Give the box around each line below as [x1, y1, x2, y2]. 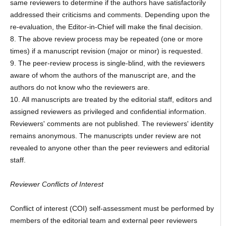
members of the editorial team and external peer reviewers [10, 216, 197, 225]
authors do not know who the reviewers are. [10, 83, 150, 92]
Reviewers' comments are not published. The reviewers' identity [10, 120, 213, 128]
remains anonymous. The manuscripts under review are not [10, 132, 201, 140]
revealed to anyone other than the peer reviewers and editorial [10, 144, 209, 152]
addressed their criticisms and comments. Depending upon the [10, 11, 210, 19]
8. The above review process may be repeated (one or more [10, 35, 203, 43]
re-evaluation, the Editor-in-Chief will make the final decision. [10, 23, 203, 31]
